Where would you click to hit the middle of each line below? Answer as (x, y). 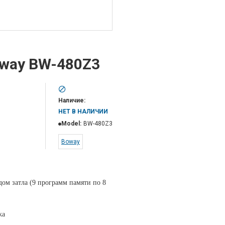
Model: (71, 123)
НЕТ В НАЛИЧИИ (83, 111)
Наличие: (72, 100)
